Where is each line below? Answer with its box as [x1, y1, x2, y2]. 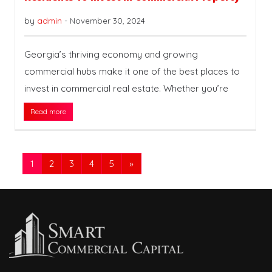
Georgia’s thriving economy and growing [24, 49, 198, 61]
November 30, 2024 [70, 16, 145, 26]
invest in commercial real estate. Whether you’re [24, 83, 228, 95]
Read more [30, 107, 66, 117]
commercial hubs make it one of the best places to [24, 66, 240, 78]
